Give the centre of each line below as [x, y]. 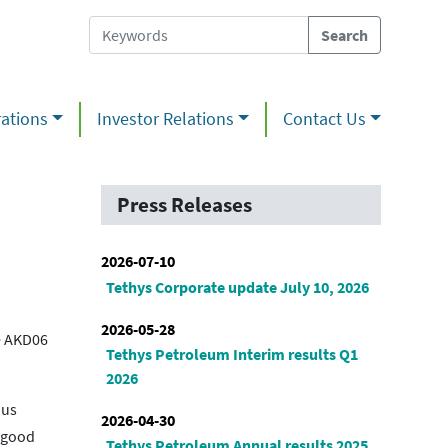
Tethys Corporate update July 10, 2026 [237, 286]
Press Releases [184, 205]
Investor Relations [165, 119]
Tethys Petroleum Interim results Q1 [231, 354]
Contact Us [324, 119]
